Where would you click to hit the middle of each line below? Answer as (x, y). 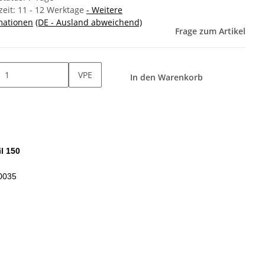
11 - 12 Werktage (52, 10)
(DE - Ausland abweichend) (89, 22)
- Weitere (104, 10)
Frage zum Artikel (210, 31)
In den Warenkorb (168, 77)
